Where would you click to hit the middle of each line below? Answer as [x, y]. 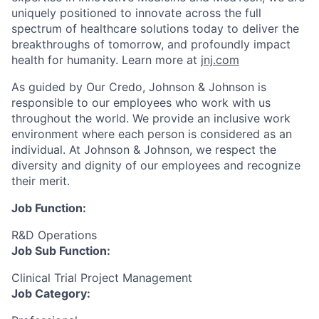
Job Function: [49, 208]
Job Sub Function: [61, 250]
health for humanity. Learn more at [106, 59]
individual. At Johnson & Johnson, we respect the [144, 149]
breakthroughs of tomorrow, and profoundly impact [151, 44]
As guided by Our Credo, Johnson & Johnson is [139, 87]
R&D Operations [54, 235]
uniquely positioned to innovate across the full [136, 12]
